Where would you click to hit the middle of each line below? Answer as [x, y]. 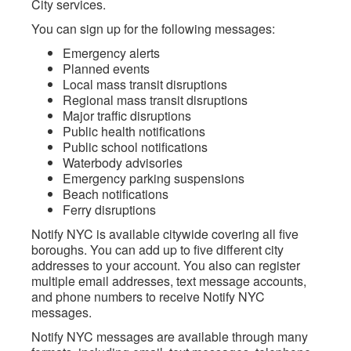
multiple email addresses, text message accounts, [169, 281]
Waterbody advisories [123, 163]
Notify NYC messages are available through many [170, 337]
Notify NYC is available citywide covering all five [165, 234]
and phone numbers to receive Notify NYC [148, 297]
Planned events [106, 69]
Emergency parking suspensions [154, 178]
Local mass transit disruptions [145, 84]
